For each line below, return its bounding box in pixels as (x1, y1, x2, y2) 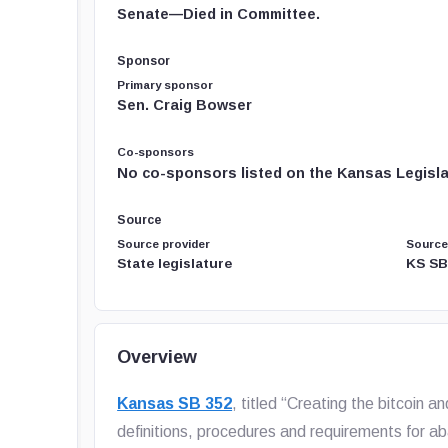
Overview (117, 347, 198, 367)
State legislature (117, 256, 233, 271)
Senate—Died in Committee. (117, 6, 321, 22)
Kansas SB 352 (117, 395, 233, 412)
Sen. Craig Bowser (117, 97, 253, 113)
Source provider (117, 238, 211, 250)
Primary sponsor (117, 79, 214, 91)
